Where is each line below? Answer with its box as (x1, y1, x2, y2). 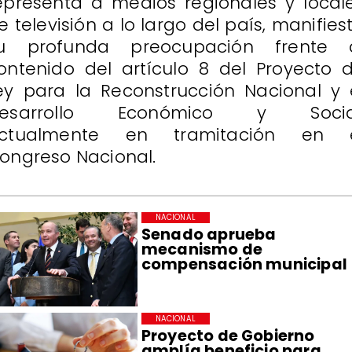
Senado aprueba (141, 223, 277, 245)
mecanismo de (141, 238, 263, 260)
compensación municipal (141, 253, 347, 275)
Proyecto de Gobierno (141, 324, 315, 346)
